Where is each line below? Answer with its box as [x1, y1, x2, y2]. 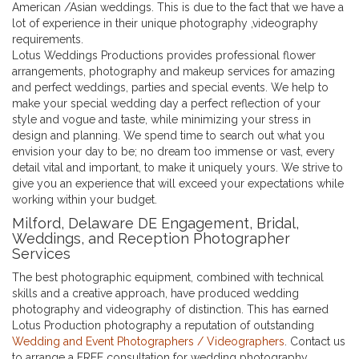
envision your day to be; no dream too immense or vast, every [12, 145, 335, 159]
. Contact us [284, 335, 345, 349]
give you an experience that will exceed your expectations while [12, 177, 344, 191]
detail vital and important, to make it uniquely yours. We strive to [12, 161, 343, 175]
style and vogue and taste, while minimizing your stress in [12, 113, 311, 127]
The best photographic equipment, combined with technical [12, 271, 324, 284]
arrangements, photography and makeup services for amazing [12, 65, 335, 79]
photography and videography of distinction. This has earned [12, 303, 329, 317]
